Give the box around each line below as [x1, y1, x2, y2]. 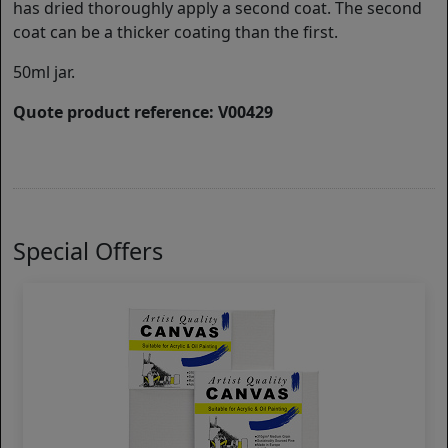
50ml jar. [13, 61, 75, 84]
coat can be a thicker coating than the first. [13, 21, 338, 44]
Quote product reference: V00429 [13, 101, 273, 124]
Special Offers [13, 235, 163, 268]
